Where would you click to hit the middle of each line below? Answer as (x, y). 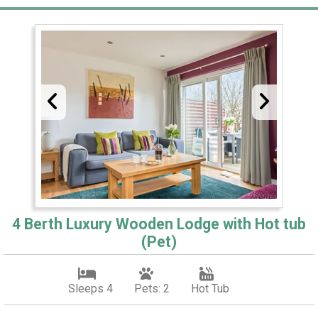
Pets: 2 (152, 289)
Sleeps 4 (90, 289)
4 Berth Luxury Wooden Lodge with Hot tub (159, 224)
